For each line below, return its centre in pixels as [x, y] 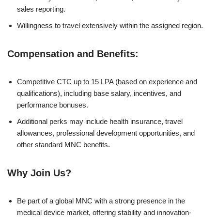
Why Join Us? [39, 173]
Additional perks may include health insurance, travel [100, 122]
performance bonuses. [53, 105]
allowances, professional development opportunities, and [106, 133]
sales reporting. [41, 9]
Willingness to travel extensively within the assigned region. [110, 26]
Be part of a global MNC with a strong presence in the [101, 201]
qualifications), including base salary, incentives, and [99, 93]
